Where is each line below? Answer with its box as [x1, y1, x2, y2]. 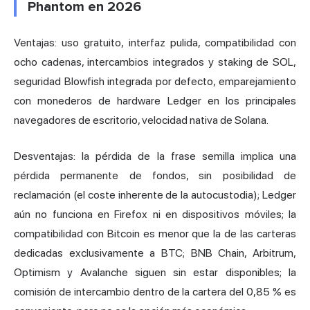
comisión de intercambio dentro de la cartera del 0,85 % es [14, 284, 296, 298]
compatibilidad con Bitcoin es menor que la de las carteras [14, 226, 296, 240]
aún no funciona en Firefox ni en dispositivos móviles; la [14, 207, 296, 221]
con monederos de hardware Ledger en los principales [14, 93, 296, 107]
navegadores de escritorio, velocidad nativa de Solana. [14, 113, 268, 127]
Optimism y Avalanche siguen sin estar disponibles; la [14, 265, 296, 279]
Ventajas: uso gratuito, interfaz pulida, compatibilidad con [14, 35, 296, 49]
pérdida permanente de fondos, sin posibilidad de [14, 168, 296, 182]
